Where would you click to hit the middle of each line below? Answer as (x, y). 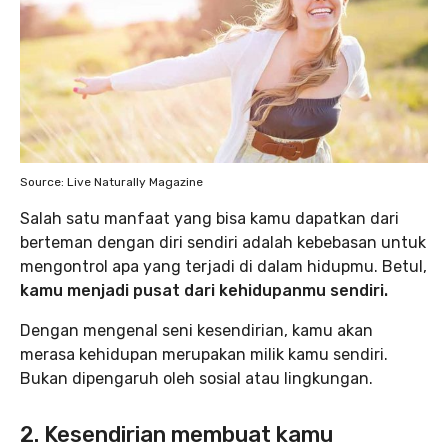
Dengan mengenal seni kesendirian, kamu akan (196, 330)
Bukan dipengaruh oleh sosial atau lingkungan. (196, 378)
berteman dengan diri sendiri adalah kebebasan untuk (223, 242)
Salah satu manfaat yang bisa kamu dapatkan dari (209, 218)
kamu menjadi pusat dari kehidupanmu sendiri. (204, 290)
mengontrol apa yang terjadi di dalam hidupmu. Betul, (223, 266)
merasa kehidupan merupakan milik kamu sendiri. (204, 354)
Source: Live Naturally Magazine (111, 182)
